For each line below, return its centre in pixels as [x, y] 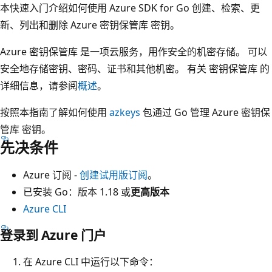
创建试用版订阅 [114, 175]
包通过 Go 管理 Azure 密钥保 [205, 112]
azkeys [125, 112]
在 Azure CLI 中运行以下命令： [91, 261]
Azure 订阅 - [51, 175]
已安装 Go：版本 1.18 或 [77, 192]
